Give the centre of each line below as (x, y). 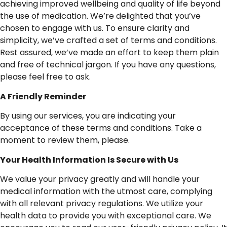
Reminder (65, 96)
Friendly (25, 96)
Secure (131, 160)
